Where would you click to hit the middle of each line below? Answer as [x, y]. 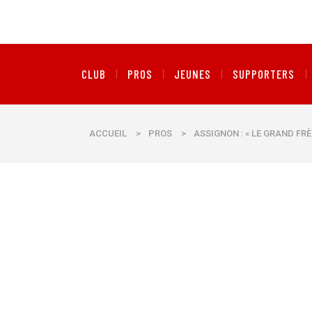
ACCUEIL [108, 133]
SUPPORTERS [264, 74]
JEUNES [193, 74]
